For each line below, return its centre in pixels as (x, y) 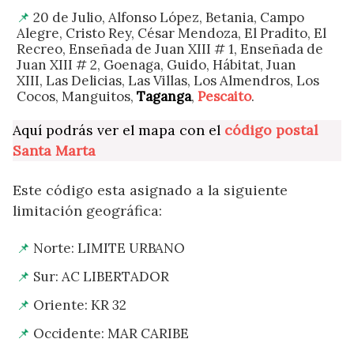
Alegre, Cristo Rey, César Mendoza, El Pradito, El (171, 33)
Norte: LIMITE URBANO (109, 248)
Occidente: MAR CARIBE (111, 333)
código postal (271, 130)
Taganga (164, 96)
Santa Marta (54, 150)
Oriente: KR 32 (80, 305)
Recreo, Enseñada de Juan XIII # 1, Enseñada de (170, 49)
